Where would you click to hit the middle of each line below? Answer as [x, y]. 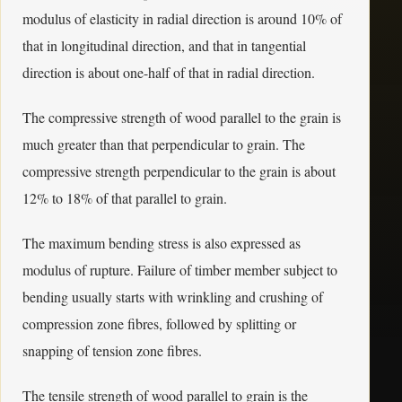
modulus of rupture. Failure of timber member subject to [180, 270]
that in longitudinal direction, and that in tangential [164, 45]
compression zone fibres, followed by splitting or [159, 323]
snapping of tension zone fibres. [112, 350]
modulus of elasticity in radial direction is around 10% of [182, 18]
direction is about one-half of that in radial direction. [169, 72]
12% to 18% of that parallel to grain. [125, 198]
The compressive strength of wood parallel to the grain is [182, 117]
